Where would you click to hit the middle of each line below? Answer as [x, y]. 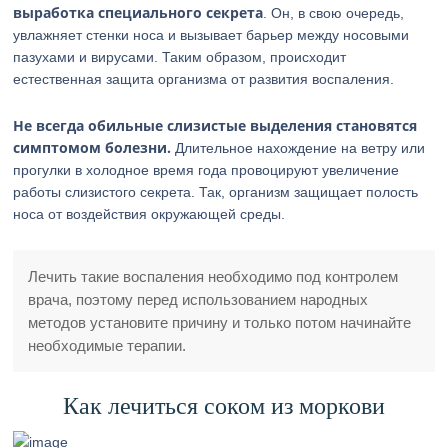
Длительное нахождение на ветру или [298, 148]
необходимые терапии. [107, 345]
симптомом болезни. [92, 147]
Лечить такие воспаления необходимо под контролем [213, 276]
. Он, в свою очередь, [334, 13]
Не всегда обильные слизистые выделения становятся [215, 125]
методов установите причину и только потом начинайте [220, 322]
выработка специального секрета [138, 12]
